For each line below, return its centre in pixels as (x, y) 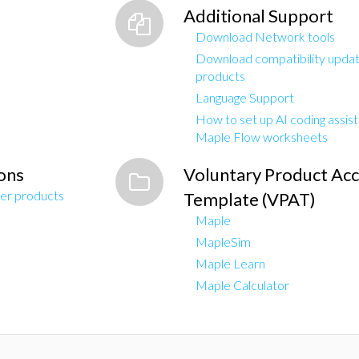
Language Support (245, 97)
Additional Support (258, 16)
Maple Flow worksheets (262, 137)
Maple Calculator (242, 285)
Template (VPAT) (250, 199)
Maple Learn (230, 263)
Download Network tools (265, 36)
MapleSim (223, 242)
